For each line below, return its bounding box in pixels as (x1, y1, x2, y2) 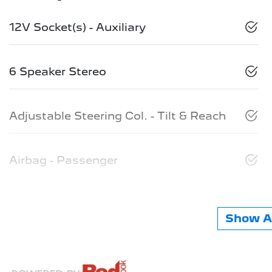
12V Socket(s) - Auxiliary (9, 20, 146, 33)
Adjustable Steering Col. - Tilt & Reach (9, 109, 226, 122)
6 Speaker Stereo (9, 64, 106, 78)
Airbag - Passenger (9, 153, 118, 166)
